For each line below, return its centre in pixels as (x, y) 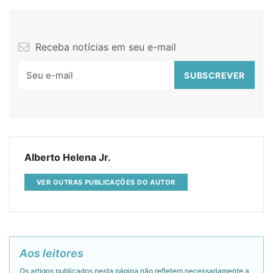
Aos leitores (51, 253)
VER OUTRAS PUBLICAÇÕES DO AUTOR (106, 182)
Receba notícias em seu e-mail (104, 47)
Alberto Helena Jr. (68, 157)
